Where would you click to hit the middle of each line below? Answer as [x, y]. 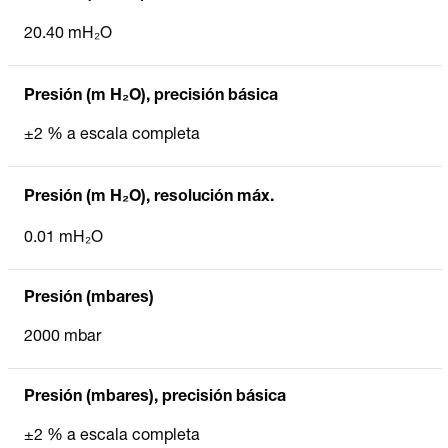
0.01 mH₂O [63, 238]
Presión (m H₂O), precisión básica [151, 96]
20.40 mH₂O [68, 34]
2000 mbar [62, 337]
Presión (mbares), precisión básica [155, 397]
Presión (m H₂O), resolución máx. [149, 197]
